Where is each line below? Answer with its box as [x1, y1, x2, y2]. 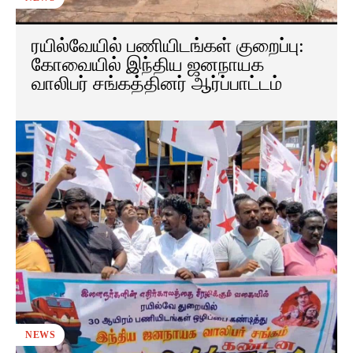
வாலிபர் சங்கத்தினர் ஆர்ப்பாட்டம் [32, 73, 282, 95]
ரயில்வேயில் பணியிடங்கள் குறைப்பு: [32, 35, 304, 57]
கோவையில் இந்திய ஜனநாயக [32, 54, 264, 76]
